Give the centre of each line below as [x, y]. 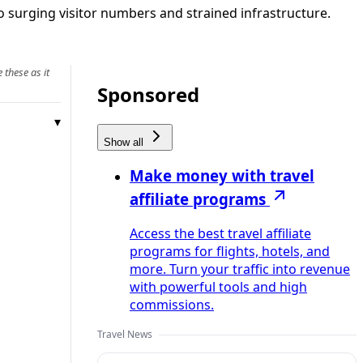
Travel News [125, 335]
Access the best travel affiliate [220, 234]
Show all [125, 142]
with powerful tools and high [218, 287]
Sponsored [148, 94]
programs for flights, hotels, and [230, 252]
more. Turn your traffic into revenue [240, 269]
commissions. [172, 305]
